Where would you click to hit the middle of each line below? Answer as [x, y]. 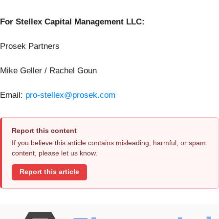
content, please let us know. [55, 153]
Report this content [44, 130]
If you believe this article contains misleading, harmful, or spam [109, 142]
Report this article [49, 172]
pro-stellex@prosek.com [70, 95]
